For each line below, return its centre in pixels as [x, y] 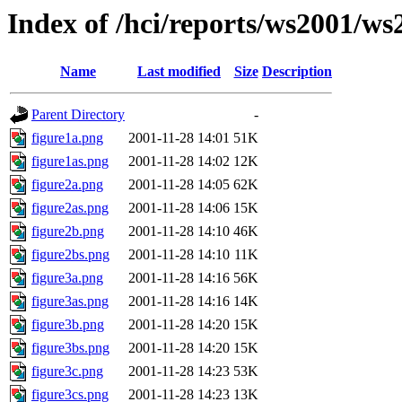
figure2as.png [70, 208]
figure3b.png [68, 325]
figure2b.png [68, 232]
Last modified [179, 72]
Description [297, 72]
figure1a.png [67, 138]
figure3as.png [70, 301]
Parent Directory [78, 115]
